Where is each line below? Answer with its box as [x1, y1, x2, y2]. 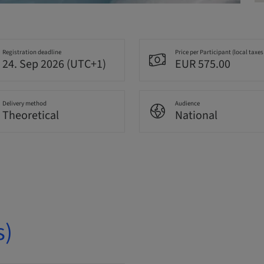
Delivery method [2, 98, 47, 108]
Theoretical [2, 107, 59, 124]
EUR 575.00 [175, 55, 230, 72]
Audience [175, 98, 200, 108]
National [175, 107, 217, 124]
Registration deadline [2, 47, 61, 57]
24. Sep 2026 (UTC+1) [2, 55, 106, 72]
